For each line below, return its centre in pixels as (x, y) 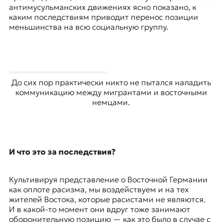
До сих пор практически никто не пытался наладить (111, 83)
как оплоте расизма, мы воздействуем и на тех (99, 190)
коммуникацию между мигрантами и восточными (111, 92)
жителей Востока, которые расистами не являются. (107, 199)
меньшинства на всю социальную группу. (88, 27)
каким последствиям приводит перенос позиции (103, 17)
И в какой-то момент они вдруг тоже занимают (99, 209)
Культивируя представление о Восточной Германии (108, 180)
